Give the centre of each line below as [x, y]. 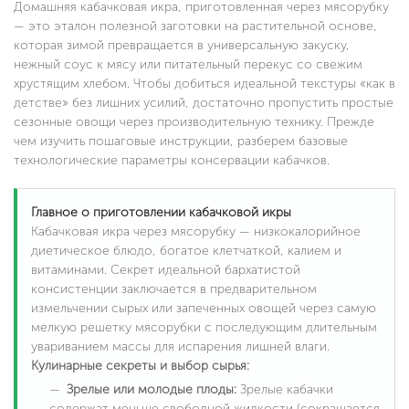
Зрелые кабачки [285, 390]
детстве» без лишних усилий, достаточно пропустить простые [204, 103]
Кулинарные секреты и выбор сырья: [140, 366]
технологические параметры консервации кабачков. [172, 161]
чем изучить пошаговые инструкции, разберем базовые [181, 142]
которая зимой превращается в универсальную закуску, [182, 46]
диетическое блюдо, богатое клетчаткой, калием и [186, 251]
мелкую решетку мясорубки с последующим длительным [204, 328]
